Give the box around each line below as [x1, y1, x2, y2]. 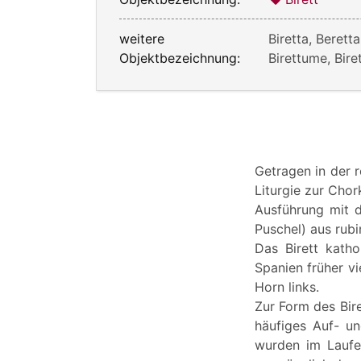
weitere [119, 30, 164, 47]
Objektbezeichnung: [119, 49, 240, 66]
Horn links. [255, 278, 319, 295]
